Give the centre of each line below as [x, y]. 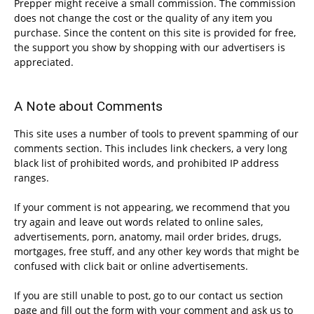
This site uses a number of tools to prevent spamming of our [156, 134]
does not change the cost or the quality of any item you [143, 18]
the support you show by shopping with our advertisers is [150, 47]
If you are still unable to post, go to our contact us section [149, 295]
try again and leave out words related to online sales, [138, 222]
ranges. [32, 178]
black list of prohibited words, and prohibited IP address [146, 163]
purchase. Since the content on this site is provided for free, [155, 33]
